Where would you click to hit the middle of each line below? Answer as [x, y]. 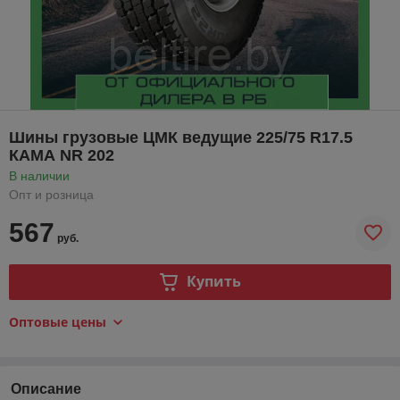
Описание [46, 388]
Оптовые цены [58, 321]
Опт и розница [51, 194]
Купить [213, 282]
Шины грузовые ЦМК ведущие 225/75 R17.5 [181, 137]
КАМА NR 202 [62, 155]
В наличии [39, 175]
